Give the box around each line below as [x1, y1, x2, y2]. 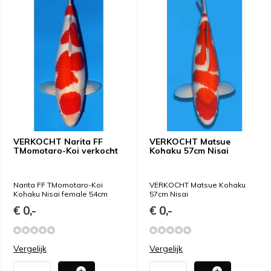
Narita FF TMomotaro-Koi [13, 180, 103, 190]
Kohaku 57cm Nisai [149, 145, 229, 157]
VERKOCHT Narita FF [13, 136, 103, 148]
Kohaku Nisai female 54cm [13, 189, 108, 199]
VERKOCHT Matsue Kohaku [149, 180, 246, 190]
